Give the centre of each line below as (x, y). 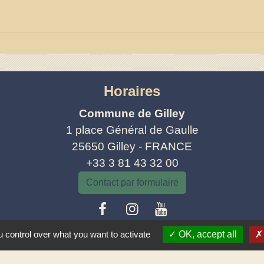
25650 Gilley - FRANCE (132, 146)
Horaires (132, 91)
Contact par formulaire (132, 182)
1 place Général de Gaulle (132, 130)
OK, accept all (207, 234)
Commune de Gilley (132, 113)
